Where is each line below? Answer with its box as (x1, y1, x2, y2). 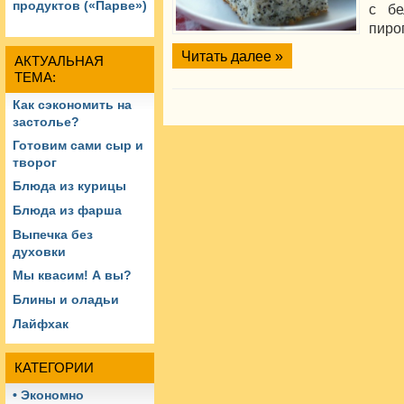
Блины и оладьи (13, 292, 119, 308)
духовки (13, 244, 66, 261)
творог (13, 155, 57, 171)
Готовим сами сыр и (13, 138, 143, 153)
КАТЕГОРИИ (14, 360, 94, 376)
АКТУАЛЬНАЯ (14, 53, 104, 69)
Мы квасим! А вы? (13, 268, 132, 283)
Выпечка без (13, 227, 93, 243)
